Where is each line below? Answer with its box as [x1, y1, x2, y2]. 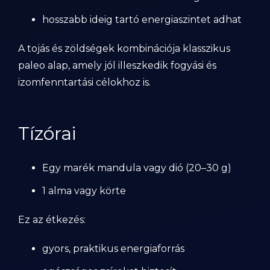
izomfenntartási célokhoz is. [18, 77, 151, 88]
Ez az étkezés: [18, 214, 86, 225]
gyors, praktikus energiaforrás [42, 243, 184, 254]
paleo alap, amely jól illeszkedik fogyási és [18, 60, 216, 71]
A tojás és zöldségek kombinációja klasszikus [18, 43, 230, 54]
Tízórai [18, 122, 76, 145]
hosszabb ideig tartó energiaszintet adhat [42, 14, 242, 25]
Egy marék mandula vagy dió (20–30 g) [42, 162, 231, 174]
